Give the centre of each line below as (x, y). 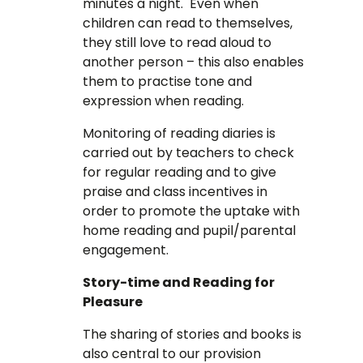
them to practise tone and (168, 82)
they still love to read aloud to (177, 43)
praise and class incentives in (175, 192)
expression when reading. (164, 101)
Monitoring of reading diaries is (179, 134)
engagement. (126, 250)
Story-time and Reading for (179, 283)
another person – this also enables (194, 62)
